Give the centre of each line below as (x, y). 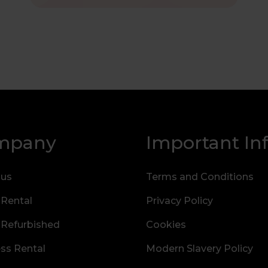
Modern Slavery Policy (199, 249)
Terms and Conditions (200, 177)
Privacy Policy (179, 201)
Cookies (166, 225)
